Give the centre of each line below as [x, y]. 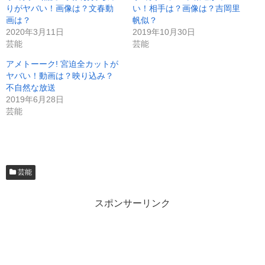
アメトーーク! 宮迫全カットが [62, 64]
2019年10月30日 [164, 32]
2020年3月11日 [35, 32]
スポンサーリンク [132, 203]
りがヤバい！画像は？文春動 [60, 9]
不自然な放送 [31, 88]
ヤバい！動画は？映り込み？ [60, 76]
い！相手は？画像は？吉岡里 [186, 9]
